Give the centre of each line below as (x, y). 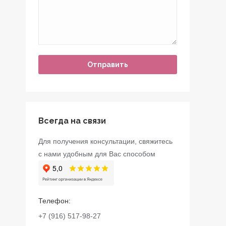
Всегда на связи (72, 121)
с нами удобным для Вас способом (97, 154)
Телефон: (54, 201)
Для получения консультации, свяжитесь (105, 141)
